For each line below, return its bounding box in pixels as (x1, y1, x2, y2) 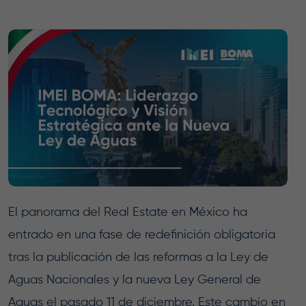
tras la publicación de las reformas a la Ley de (8, 251, 268, 264)
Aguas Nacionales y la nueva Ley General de (8, 274, 261, 287)
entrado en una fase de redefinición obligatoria (8, 229, 275, 242)
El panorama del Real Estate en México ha (8, 206, 247, 219)
